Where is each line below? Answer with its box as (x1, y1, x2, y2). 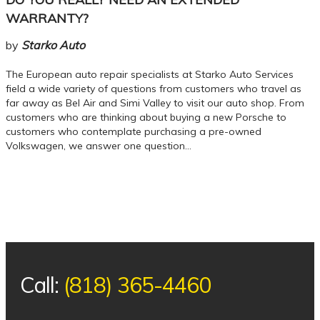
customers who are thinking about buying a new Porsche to (6, 111, 286, 124)
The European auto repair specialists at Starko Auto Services (6, 68, 294, 81)
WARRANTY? (6, 10, 89, 26)
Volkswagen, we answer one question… (6, 139, 191, 152)
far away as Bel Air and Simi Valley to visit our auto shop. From (6, 96, 304, 109)
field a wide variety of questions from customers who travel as (6, 82, 301, 95)
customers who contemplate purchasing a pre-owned (6, 125, 261, 138)
